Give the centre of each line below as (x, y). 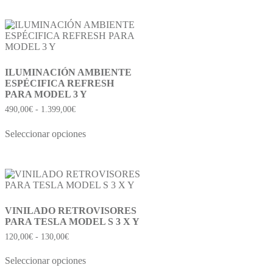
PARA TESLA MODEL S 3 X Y (72, 221)
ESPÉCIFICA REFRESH (59, 83)
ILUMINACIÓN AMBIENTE (68, 72)
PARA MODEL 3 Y (46, 94)
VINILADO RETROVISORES (71, 210)
